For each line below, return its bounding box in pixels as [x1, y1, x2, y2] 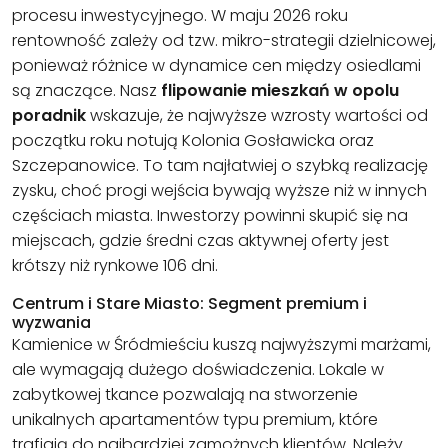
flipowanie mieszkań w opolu [161, 79, 399, 103]
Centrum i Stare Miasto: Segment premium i [12, 292, 367, 316]
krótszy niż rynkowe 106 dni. [12, 254, 218, 278]
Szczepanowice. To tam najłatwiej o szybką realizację [12, 154, 428, 178]
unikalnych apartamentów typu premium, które [12, 408, 378, 432]
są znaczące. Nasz [12, 79, 161, 103]
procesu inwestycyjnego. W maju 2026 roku [12, 4, 348, 28]
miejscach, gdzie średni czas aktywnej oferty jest [12, 229, 389, 253]
